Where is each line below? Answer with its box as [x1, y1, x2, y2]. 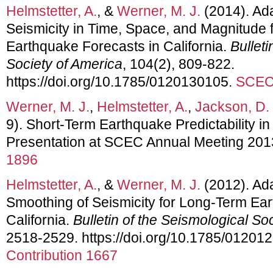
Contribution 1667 [6, 247, 118, 263]
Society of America [6, 55, 122, 72]
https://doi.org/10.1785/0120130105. [6, 73, 236, 90]
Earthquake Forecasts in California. [6, 38, 230, 54]
